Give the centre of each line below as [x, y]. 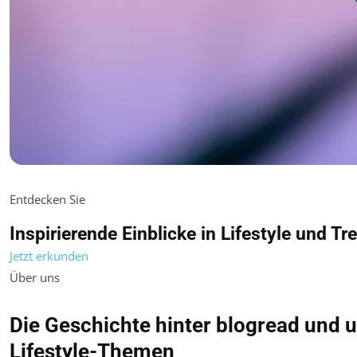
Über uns [35, 277]
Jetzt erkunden [49, 255]
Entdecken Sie [47, 199]
